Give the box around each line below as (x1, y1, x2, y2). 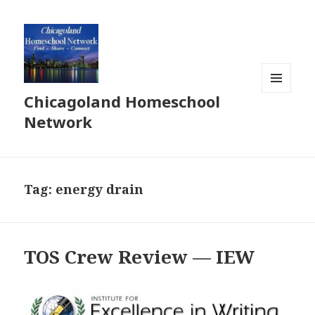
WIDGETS (262, 116, 303, 129)
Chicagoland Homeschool (24, 91, 221, 112)
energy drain (56, 181, 144, 198)
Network (24, 111, 93, 133)
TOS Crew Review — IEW (24, 244, 255, 270)
